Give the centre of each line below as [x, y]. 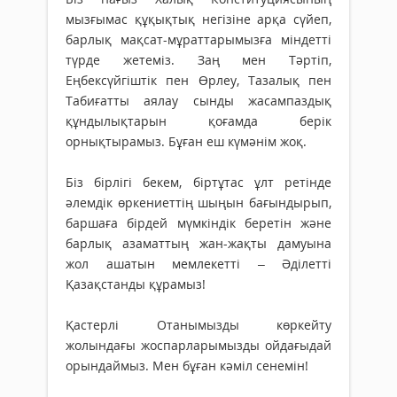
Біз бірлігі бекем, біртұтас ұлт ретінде [198, 182]
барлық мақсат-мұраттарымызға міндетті [198, 39]
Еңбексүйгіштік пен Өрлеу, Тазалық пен [198, 80]
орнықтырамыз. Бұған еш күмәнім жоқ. [186, 141]
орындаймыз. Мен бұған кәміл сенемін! [187, 365]
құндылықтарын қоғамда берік [198, 121]
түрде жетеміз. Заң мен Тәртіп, [198, 59]
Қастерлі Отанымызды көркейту [198, 324]
